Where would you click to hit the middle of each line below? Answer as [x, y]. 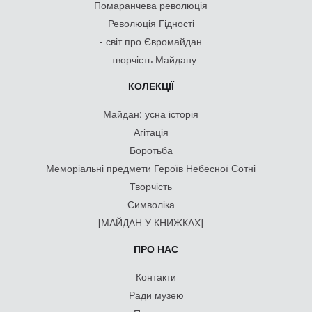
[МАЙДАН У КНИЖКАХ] [151, 223]
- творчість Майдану [151, 60]
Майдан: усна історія [151, 114]
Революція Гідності [151, 23]
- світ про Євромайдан [151, 41]
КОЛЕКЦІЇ [151, 86]
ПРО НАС [156, 249]
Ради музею [156, 295]
